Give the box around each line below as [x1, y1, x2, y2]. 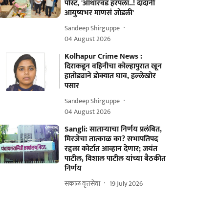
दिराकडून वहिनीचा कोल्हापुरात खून [65, 60, 162, 73]
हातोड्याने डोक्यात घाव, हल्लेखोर [65, 69, 156, 83]
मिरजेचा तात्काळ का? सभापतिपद [65, 132, 158, 146]
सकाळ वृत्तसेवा [65, 177, 101, 189]
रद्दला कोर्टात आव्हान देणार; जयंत [65, 142, 158, 155]
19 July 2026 [109, 177, 143, 189]
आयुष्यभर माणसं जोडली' [65, 6, 134, 20]
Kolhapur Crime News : [65, 50, 143, 63]
